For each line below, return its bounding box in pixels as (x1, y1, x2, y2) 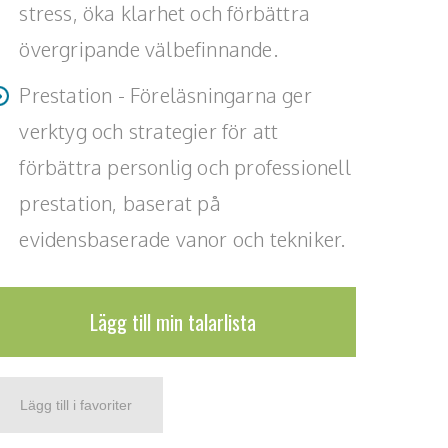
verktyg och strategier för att (19, 118, 279, 144)
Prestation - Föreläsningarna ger (19, 82, 312, 108)
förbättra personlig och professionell (19, 154, 351, 180)
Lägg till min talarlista (89, 307, 256, 337)
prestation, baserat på (19, 190, 221, 216)
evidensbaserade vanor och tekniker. (19, 226, 346, 252)
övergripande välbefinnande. (19, 36, 278, 62)
